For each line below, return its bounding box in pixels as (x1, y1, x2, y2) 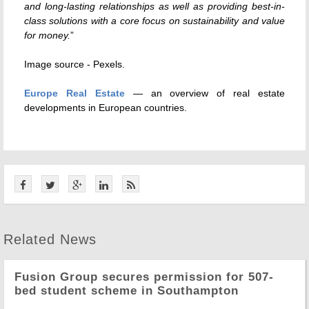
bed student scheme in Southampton (14, 283, 239, 297)
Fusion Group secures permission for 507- (14, 270, 274, 283)
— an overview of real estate (124, 87, 285, 99)
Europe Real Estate (24, 87, 125, 99)
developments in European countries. (24, 101, 187, 113)
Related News (3, 231, 97, 247)
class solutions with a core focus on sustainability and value (24, 14, 285, 26)
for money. (24, 29, 70, 41)
